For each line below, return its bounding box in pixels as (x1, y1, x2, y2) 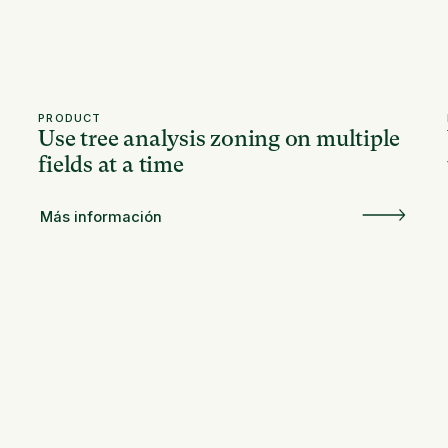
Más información (39, 207, 162, 226)
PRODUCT (38, 111, 102, 126)
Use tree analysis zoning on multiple (38, 126, 401, 152)
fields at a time (38, 152, 184, 178)
